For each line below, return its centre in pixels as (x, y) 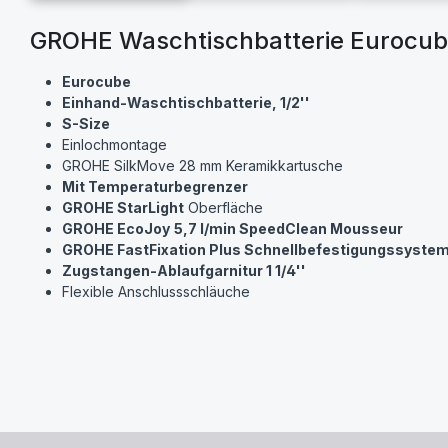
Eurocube (97, 81)
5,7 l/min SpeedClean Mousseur (289, 228)
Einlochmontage (115, 144)
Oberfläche (224, 207)
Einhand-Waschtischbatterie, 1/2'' (186, 102)
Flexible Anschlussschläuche (156, 291)
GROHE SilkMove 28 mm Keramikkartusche (203, 165)
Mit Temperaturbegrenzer (155, 186)
